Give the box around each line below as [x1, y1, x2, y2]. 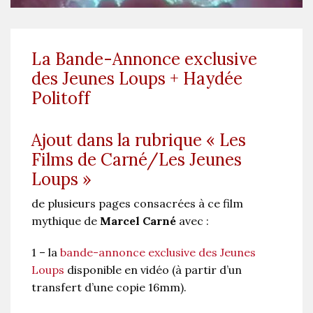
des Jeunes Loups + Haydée [31, 67, 242, 89]
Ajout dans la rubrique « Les [31, 129, 246, 151]
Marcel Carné [100, 213, 176, 228]
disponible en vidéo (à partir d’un [64, 262, 242, 277]
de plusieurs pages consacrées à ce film [31, 196, 243, 210]
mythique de [31, 213, 100, 228]
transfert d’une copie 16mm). [31, 279, 187, 294]
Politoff [31, 87, 90, 109]
